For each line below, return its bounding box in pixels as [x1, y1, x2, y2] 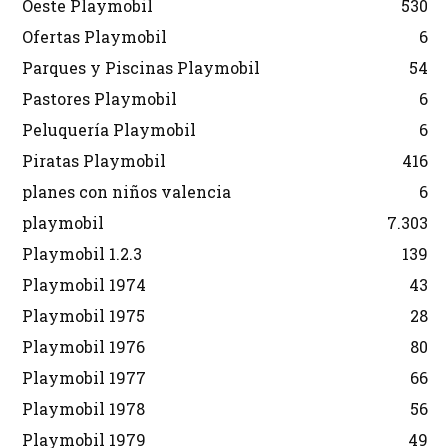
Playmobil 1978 [22, 398, 145, 420]
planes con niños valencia [22, 181, 231, 203]
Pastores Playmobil [22, 88, 177, 110]
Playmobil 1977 [22, 367, 146, 389]
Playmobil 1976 [22, 336, 145, 358]
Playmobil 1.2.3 [22, 243, 142, 265]
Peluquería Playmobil [22, 119, 196, 141]
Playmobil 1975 [22, 305, 145, 327]
